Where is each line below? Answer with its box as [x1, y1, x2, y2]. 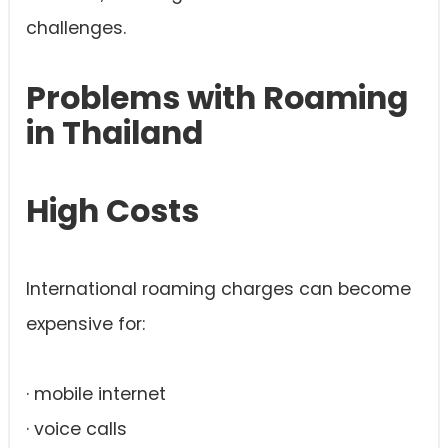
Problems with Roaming [26, 76, 408, 121]
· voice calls [26, 417, 127, 442]
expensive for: [26, 312, 145, 337]
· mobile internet [26, 382, 166, 407]
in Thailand [26, 111, 203, 156]
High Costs [26, 189, 199, 234]
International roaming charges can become [26, 277, 411, 302]
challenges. [26, 16, 126, 41]
